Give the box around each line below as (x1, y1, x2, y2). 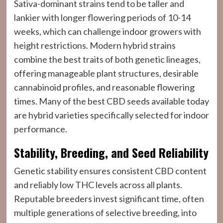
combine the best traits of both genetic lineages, (13, 54, 201, 65)
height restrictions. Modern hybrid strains (13, 40, 176, 51)
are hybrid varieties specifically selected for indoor (13, 110, 209, 120)
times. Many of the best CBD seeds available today (13, 96, 209, 107)
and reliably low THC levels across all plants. (13, 179, 182, 190)
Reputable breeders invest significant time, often (13, 193, 204, 204)
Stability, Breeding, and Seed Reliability (13, 143, 209, 161)
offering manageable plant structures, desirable (13, 68, 199, 79)
